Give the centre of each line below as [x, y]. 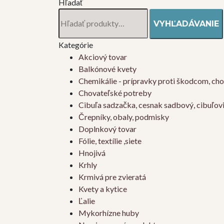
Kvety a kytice [103, 189]
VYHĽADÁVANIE [186, 24]
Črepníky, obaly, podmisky [124, 117]
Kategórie [76, 45]
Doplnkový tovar [107, 129]
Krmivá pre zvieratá [112, 177]
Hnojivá [92, 153]
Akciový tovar [103, 57]
